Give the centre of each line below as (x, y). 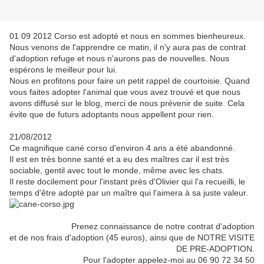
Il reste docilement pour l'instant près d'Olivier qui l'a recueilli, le (127, 182)
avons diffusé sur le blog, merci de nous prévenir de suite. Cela (127, 103)
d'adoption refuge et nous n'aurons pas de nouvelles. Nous (119, 59)
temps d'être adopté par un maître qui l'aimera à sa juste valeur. (129, 193)
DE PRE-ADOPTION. (215, 249)
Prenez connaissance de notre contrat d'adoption (163, 227)
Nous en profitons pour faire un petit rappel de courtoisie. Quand (130, 81)
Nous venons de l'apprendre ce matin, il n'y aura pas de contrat (128, 47)
